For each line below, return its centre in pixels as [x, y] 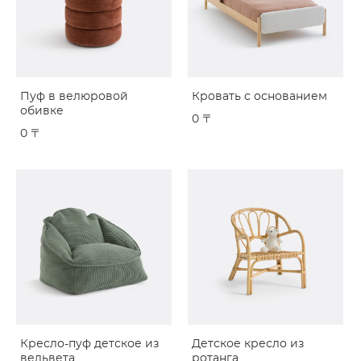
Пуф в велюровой [74, 97]
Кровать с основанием [259, 97]
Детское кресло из [248, 344]
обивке [42, 111]
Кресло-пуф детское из [89, 344]
